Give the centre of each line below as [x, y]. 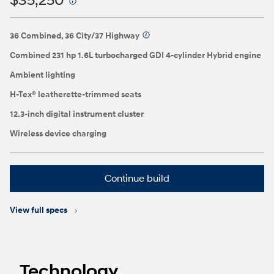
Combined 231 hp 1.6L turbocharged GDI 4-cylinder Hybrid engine [135, 55]
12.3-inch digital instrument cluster [77, 114]
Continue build [137, 179]
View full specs [39, 210]
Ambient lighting [43, 75]
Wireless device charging [58, 134]
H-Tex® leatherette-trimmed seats [76, 94]
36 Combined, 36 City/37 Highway [75, 36]
